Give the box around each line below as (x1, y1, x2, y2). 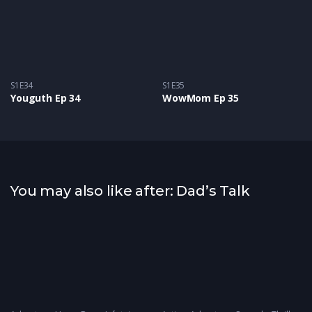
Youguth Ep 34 (10, 91, 81, 104)
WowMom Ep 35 (162, 91, 240, 104)
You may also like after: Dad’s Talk (10, 182, 250, 199)
